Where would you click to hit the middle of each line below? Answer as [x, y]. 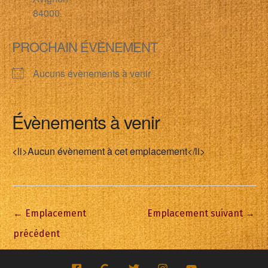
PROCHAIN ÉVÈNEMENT [85, 46]
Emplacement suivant [196, 213]
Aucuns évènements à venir [92, 73]
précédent [36, 234]
